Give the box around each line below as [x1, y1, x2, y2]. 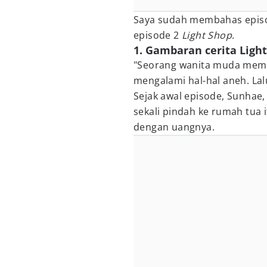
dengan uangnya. [133, 120, 215, 133]
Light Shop [182, 29, 232, 42]
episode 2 [133, 29, 182, 42]
